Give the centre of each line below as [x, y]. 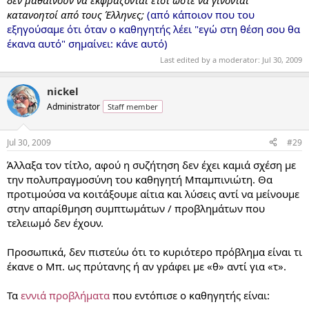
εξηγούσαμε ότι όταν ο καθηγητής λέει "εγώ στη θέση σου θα [153, 29]
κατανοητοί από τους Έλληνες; [76, 14]
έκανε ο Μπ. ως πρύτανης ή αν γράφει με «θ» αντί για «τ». [147, 266]
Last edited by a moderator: [211, 60]
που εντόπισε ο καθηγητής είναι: [190, 295]
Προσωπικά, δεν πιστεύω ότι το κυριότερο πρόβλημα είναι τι [154, 251]
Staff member [133, 107]
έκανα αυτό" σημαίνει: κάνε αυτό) [87, 43]
